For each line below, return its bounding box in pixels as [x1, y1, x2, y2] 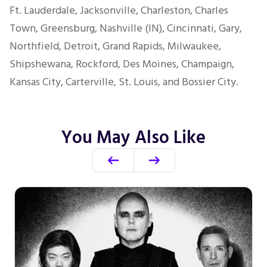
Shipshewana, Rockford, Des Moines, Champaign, [10, 55, 234, 73]
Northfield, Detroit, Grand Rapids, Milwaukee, [10, 38, 221, 55]
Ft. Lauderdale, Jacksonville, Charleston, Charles [10, 2, 228, 19]
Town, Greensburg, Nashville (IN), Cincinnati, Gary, [10, 20, 242, 37]
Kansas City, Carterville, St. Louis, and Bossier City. [10, 73, 238, 91]
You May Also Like [61, 123, 206, 152]
